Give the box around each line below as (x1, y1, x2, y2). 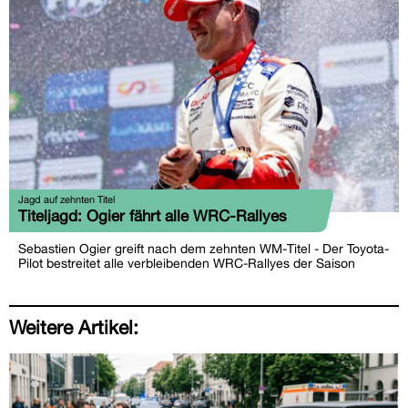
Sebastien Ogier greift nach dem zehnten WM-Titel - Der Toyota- (18, 240, 389, 256)
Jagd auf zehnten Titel (18, 192, 115, 205)
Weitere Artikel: (9, 315, 138, 338)
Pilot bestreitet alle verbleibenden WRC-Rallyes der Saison (18, 255, 355, 270)
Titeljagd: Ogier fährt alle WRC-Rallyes (18, 206, 287, 225)
